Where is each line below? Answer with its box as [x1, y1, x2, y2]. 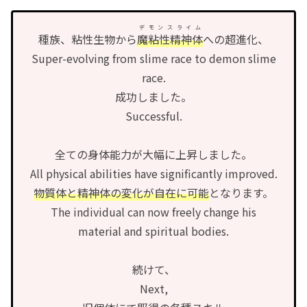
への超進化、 [203, 31, 269, 48]
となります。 [209, 184, 273, 201]
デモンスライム [138, 23, 201, 32]
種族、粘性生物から [38, 31, 137, 48]
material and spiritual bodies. [78, 223, 229, 240]
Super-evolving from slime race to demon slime [31, 50, 276, 67]
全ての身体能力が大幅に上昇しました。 [55, 146, 252, 163]
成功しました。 [115, 88, 192, 106]
